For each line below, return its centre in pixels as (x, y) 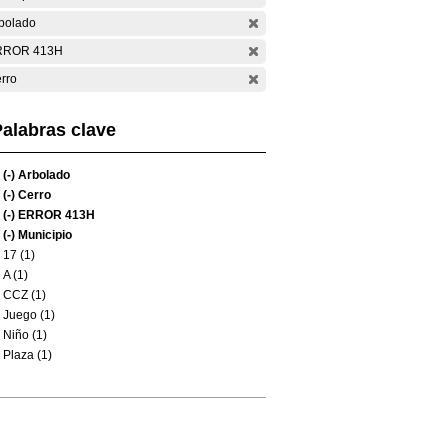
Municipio (43, 235)
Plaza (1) (27, 355)
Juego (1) (29, 315)
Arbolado (42, 175)
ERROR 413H (55, 215)
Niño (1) (25, 335)
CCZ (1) (24, 295)
